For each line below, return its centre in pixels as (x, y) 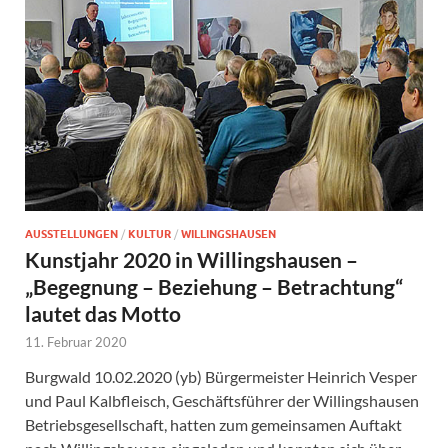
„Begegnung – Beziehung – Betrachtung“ (214, 287)
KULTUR (149, 234)
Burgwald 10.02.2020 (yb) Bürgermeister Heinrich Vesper (221, 377)
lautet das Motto (103, 314)
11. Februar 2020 (76, 342)
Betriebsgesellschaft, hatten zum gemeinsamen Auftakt (213, 425)
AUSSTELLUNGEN (71, 234)
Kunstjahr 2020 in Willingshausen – (191, 260)
